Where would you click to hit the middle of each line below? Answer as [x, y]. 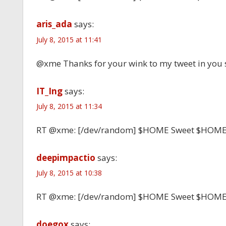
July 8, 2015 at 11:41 [69, 39]
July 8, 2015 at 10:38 [69, 173]
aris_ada [54, 24]
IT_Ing [49, 91]
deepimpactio [66, 157]
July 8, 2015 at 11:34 [69, 106]
